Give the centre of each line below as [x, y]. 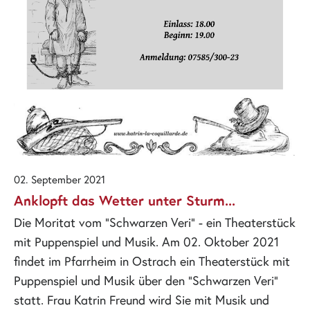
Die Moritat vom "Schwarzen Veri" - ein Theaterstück [155, 222]
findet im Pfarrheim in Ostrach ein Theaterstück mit [152, 261]
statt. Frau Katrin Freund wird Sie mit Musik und [142, 300]
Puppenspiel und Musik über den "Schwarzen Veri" [146, 281]
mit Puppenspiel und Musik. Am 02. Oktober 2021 [146, 242]
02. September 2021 [60, 180]
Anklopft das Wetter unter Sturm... [125, 201]
